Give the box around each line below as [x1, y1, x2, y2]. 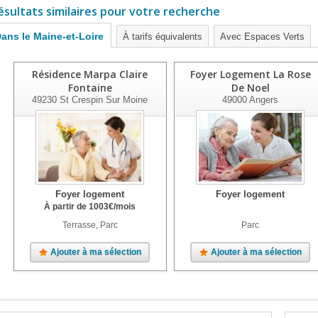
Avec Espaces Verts [220, 31, 305, 42]
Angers [247, 94, 279, 105]
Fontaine [67, 81, 112, 94]
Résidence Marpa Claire [32, 67, 148, 81]
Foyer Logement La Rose [190, 67, 311, 81]
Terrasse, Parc [62, 220, 118, 230]
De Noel [231, 81, 270, 94]
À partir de [44, 202, 89, 212]
